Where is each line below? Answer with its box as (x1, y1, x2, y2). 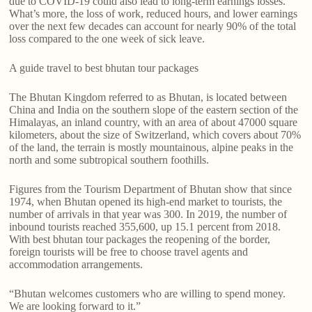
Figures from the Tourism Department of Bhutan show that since (9, 183, 292, 196)
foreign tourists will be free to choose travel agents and (9, 246, 249, 258)
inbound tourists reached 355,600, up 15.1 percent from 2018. (9, 221, 281, 233)
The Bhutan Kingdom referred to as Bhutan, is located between (9, 91, 288, 104)
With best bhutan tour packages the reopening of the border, (9, 233, 271, 246)
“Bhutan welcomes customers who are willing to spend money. (9, 288, 286, 300)
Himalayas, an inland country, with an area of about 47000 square (9, 116, 298, 129)
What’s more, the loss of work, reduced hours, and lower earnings (9, 8, 298, 20)
